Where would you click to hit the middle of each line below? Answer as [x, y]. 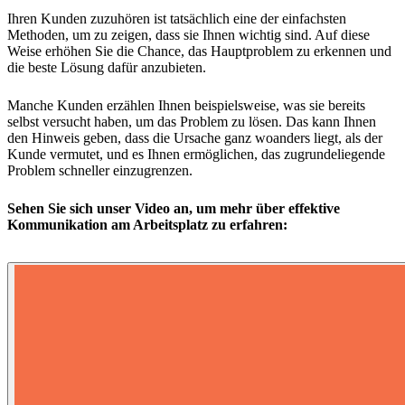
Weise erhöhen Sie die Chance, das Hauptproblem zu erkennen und [199, 51]
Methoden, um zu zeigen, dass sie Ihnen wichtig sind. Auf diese [188, 34]
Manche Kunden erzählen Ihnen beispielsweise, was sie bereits [186, 105]
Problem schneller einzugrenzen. [105, 170]
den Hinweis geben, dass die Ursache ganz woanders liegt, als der [195, 137]
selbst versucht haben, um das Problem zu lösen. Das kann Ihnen [192, 121]
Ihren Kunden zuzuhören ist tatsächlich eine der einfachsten [177, 18]
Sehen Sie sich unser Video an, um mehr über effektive [174, 208]
